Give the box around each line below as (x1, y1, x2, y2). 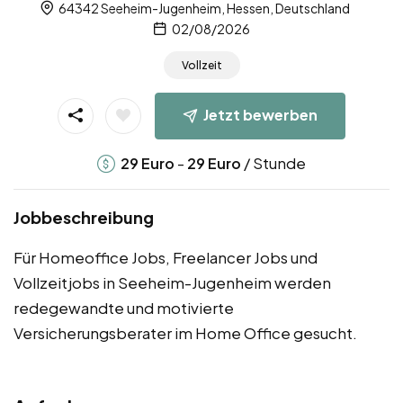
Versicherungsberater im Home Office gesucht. (13, 322, 357, 343)
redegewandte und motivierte (13, 297, 234, 318)
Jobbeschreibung (13, 206, 154, 228)
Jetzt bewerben (203, 104, 318, 124)
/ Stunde (241, 152, 306, 173)
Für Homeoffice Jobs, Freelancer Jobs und (13, 246, 318, 267)
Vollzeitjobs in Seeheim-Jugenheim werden (13, 272, 331, 292)
